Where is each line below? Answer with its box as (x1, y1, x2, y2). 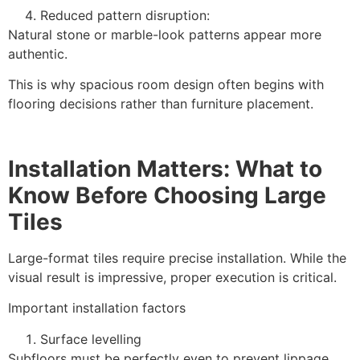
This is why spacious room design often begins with (8, 76, 324, 93)
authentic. (8, 45, 67, 62)
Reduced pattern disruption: (40, 6, 210, 23)
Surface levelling (40, 330, 141, 347)
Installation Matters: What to (8, 154, 322, 182)
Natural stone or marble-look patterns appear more (8, 26, 321, 43)
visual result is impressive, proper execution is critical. (8, 268, 337, 285)
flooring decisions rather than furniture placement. (8, 96, 313, 112)
